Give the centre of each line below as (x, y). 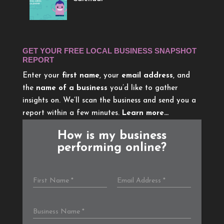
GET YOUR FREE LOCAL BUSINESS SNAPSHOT (109, 50)
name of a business (71, 88)
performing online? (112, 148)
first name (80, 75)
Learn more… (145, 113)
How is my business (112, 136)
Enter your (42, 75)
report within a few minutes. (72, 113)
